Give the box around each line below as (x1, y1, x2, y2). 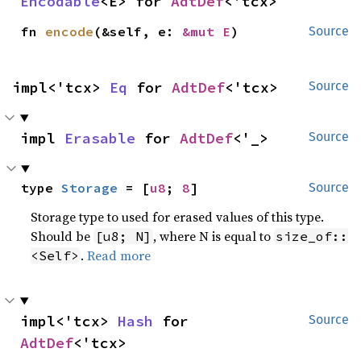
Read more (87, 247, 151, 264)
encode (45, 23, 94, 39)
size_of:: (276, 228, 349, 244)
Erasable (64, 129, 135, 147)
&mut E (182, 23, 231, 39)
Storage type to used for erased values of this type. (31, 208, 325, 226)
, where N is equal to (153, 227, 275, 245)
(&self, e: (93, 23, 183, 39)
